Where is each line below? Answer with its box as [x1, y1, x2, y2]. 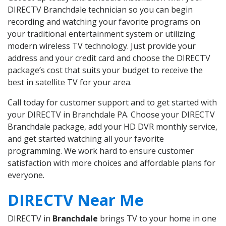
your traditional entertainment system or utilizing [8, 28, 195, 40]
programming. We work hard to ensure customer [8, 145, 194, 157]
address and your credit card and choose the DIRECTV [8, 52, 210, 64]
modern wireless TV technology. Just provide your [8, 40, 196, 52]
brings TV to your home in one [98, 213, 216, 224]
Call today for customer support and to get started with [8, 97, 217, 108]
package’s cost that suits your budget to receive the [8, 65, 203, 76]
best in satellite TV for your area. [8, 77, 132, 88]
